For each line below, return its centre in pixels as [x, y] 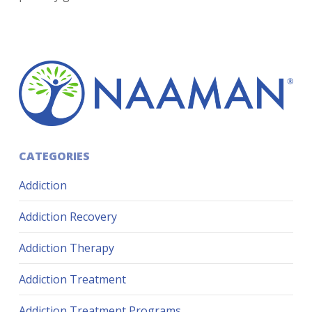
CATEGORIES [54, 156]
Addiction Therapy [66, 248]
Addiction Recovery [68, 217]
